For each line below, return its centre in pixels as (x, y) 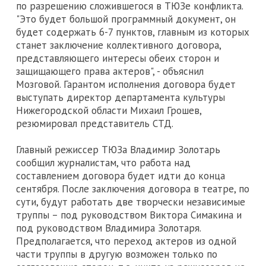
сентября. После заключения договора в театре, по (133, 189)
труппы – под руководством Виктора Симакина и (129, 215)
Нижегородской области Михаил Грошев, (109, 111)
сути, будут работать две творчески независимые (131, 202)
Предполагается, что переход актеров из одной (126, 241)
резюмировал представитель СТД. (95, 124)
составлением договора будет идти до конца (121, 176)
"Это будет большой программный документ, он (126, 19)
